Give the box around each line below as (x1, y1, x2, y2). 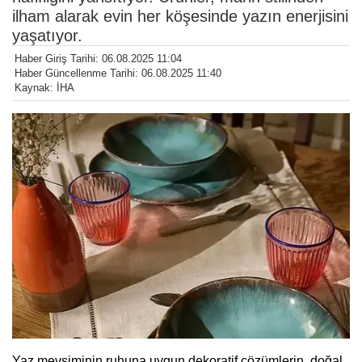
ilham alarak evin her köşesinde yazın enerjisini (12, 7, 348, 26)
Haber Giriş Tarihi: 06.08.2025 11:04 (15, 53, 182, 65)
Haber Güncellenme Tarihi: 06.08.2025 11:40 (15, 67, 221, 80)
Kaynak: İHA (15, 82, 74, 95)
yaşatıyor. (12, 27, 82, 45)
